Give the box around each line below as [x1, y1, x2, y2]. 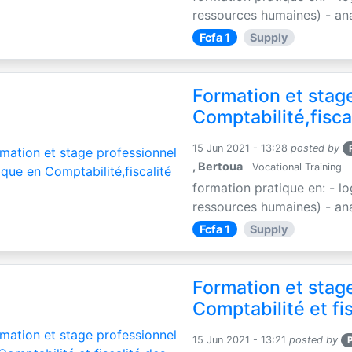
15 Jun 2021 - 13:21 [192, 333, 287, 346]
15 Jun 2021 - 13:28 [192, 141, 288, 154]
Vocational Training [249, 160, 343, 173]
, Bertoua [192, 159, 244, 173]
